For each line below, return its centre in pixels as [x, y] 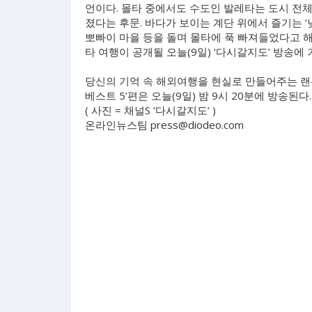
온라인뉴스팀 [118, 125]
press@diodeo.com [197, 125]
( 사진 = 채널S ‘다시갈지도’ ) [150, 110]
